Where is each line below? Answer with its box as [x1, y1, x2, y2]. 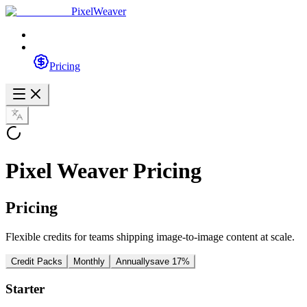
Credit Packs [11, 256, 62, 267]
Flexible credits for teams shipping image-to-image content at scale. [5, 230, 295, 243]
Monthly [73, 256, 105, 267]
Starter [5, 281, 45, 296]
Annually [116, 256, 150, 267]
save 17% [150, 256, 190, 267]
